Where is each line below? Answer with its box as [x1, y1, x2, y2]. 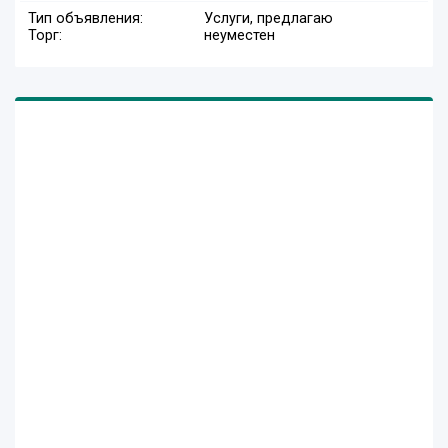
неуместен [203, 27, 275, 45]
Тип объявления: [28, 10, 143, 28]
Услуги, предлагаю [203, 10, 333, 28]
